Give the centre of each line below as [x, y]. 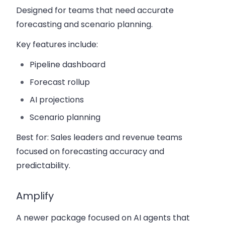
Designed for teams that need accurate [95, 11]
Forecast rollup [60, 82]
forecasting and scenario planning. [84, 25]
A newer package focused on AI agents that [103, 218]
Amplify [35, 196]
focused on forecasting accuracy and [90, 152]
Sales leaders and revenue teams [116, 138]
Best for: [32, 138]
